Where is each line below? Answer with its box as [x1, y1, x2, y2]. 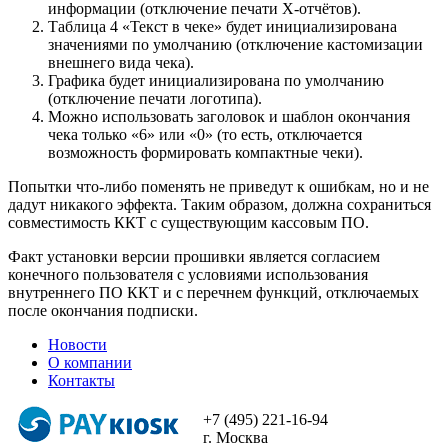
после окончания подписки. [8, 301, 198, 319]
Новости [48, 335, 107, 353]
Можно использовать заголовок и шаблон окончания [48, 107, 410, 125]
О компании [48, 353, 132, 371]
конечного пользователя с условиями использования [8, 265, 368, 283]
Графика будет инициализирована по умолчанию [48, 71, 384, 89]
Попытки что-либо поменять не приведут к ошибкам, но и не [8, 177, 429, 195]
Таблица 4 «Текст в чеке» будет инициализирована [48, 17, 397, 35]
